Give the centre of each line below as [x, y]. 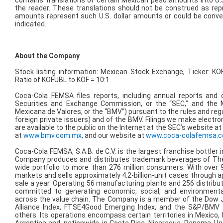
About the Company [47, 56]
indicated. [31, 24]
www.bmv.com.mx [53, 136]
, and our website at [114, 136]
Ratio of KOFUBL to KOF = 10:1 [62, 80]
